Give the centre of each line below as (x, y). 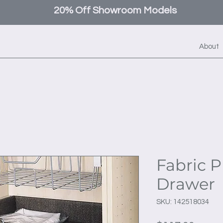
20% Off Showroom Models (115, 10)
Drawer (186, 184)
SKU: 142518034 (183, 202)
